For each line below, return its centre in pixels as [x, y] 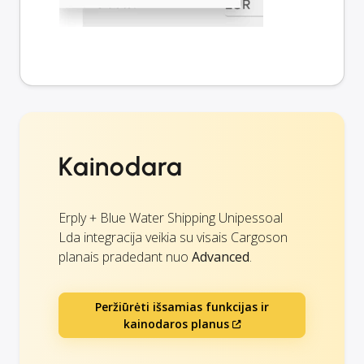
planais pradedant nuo [125, 257]
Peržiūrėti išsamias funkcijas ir [182, 307]
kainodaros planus [176, 324]
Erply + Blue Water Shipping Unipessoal [171, 218]
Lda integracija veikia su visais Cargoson [173, 238]
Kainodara [121, 167]
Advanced [221, 257]
